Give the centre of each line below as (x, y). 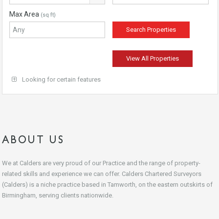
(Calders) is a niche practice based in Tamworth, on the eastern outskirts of (107, 185)
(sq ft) (48, 15)
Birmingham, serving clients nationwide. (58, 195)
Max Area (25, 14)
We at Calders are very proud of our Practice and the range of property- (101, 163)
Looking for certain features (61, 79)
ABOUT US (33, 139)
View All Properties (153, 58)
